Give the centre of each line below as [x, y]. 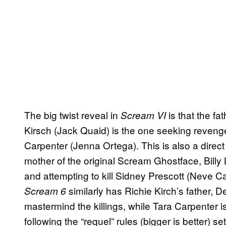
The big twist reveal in [72, 115]
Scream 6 [45, 191]
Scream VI [143, 115]
